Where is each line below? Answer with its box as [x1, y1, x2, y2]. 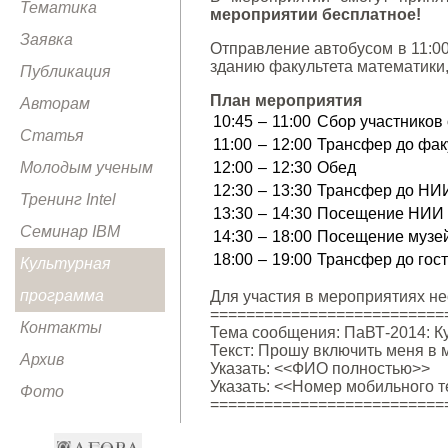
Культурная [20, 255, 111, 272]
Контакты [20, 319, 102, 336]
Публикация [20, 63, 111, 80]
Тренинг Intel [20, 191, 116, 208]
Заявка [20, 31, 73, 48]
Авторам [20, 95, 90, 112]
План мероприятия [210, 92, 362, 109]
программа [20, 287, 104, 304]
